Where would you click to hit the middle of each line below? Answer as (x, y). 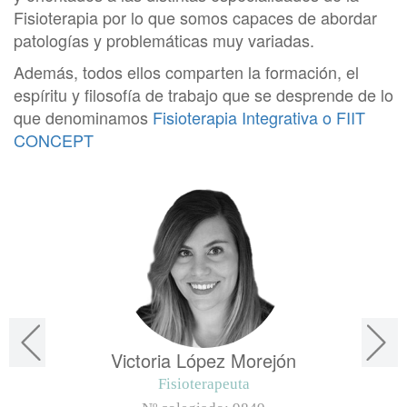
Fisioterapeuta (203, 384)
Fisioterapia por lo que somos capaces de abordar (195, 18)
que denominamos (83, 118)
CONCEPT (54, 140)
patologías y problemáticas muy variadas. (164, 40)
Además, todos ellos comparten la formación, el (186, 72)
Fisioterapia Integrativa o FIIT (259, 118)
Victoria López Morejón (203, 361)
